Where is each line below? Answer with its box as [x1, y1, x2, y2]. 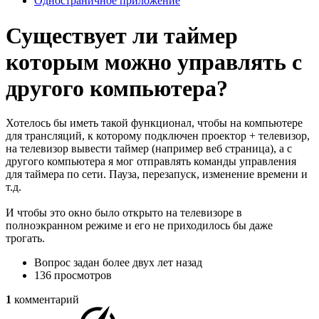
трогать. [6, 232, 45, 245]
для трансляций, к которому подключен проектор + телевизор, [6, 130, 310, 142]
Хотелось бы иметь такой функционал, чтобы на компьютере [6, 117, 303, 130]
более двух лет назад [103, 256, 202, 269]
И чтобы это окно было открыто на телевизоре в [6, 206, 242, 219]
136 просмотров [34, 269, 112, 282]
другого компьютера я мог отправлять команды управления [6, 155, 296, 168]
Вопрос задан [34, 256, 103, 269]
